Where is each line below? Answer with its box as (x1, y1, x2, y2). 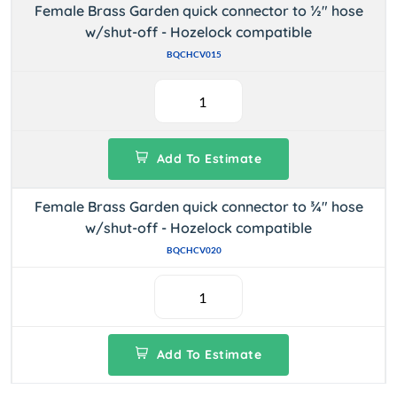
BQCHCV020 (167, 245, 222, 255)
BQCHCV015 (167, 49, 222, 59)
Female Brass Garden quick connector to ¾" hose (34, 198, 363, 215)
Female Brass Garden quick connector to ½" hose (34, 2, 363, 19)
